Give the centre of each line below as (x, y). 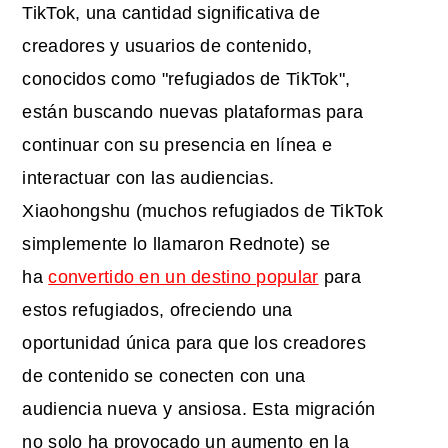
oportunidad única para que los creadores (194, 342)
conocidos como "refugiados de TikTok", (186, 78)
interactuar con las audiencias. (148, 177)
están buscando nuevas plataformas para (193, 111)
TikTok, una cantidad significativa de (171, 12)
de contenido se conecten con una (164, 375)
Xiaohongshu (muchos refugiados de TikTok (202, 210)
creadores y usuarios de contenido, (167, 45)
